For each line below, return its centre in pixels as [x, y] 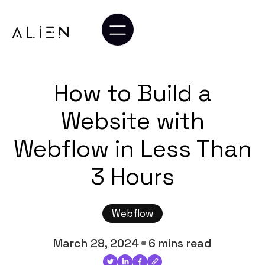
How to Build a [132, 93]
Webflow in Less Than [132, 149]
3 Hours [132, 177]
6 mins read [180, 243]
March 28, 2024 [96, 243]
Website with [132, 121]
